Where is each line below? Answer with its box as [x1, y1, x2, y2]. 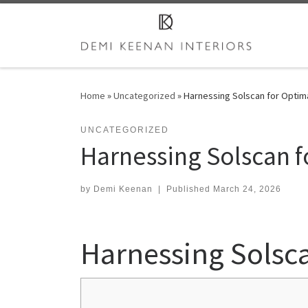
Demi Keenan [93, 184, 153, 194]
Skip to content [19, 13, 85, 26]
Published [166, 184, 213, 194]
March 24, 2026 [212, 184, 281, 194]
